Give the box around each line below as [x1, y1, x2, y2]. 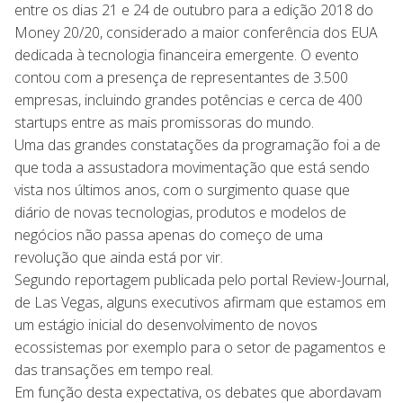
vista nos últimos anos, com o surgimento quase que [14, 179, 350, 200]
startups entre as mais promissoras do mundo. [14, 112, 314, 132]
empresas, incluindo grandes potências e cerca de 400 [14, 89, 363, 110]
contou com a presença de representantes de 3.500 [14, 67, 348, 87]
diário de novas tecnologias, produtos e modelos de [14, 201, 346, 222]
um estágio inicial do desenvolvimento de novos [14, 314, 318, 335]
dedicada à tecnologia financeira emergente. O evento [14, 44, 359, 65]
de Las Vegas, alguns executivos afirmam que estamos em [14, 291, 386, 312]
